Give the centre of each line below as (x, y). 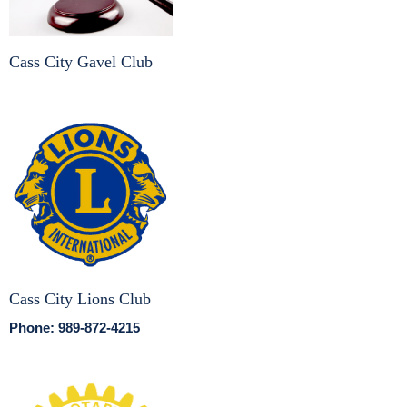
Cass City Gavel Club (81, 61)
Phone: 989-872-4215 (74, 328)
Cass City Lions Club (80, 299)
